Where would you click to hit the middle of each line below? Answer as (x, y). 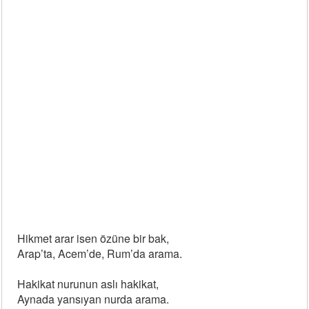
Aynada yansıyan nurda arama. (93, 299)
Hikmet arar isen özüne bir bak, (93, 238)
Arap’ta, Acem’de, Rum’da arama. (100, 253)
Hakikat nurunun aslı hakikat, (88, 284)
